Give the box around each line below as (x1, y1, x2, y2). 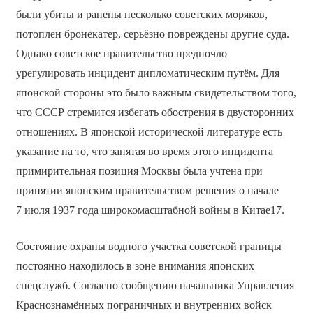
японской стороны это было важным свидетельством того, (15, 87, 296, 99)
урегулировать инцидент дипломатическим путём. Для (15, 67, 279, 80)
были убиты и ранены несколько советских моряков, (15, 8, 268, 21)
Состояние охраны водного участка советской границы (15, 240, 282, 253)
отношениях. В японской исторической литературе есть (15, 126, 282, 138)
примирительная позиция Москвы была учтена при (15, 165, 263, 177)
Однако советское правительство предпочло (15, 48, 227, 60)
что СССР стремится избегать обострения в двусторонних (15, 106, 294, 119)
